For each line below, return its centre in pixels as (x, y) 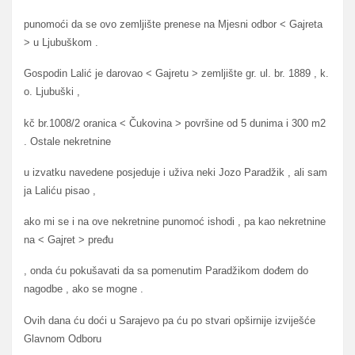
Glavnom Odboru (63, 338)
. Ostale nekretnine (67, 141)
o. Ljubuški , (52, 92)
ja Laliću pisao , (60, 190)
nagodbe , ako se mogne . (84, 289)
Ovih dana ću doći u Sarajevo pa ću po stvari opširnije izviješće (170, 320)
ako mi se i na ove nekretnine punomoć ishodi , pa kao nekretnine (175, 222)
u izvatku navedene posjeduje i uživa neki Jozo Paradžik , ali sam (176, 172)
